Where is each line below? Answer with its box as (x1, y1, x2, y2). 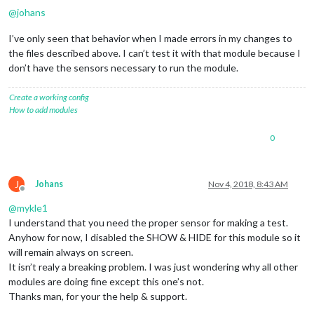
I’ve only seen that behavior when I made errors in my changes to (8, 32, 292, 45)
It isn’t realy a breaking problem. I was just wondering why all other (8, 261, 298, 273)
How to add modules (9, 104, 78, 116)
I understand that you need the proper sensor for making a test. (8, 217, 288, 229)
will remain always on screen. (8, 246, 133, 259)
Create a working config (9, 92, 89, 103)
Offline (22, 189, 48, 200)
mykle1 (17, 202, 48, 214)
